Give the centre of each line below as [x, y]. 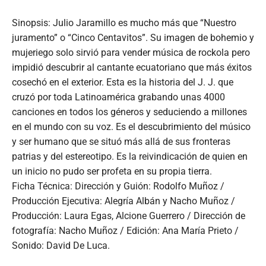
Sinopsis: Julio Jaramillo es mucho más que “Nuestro [124, 23]
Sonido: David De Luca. [61, 245]
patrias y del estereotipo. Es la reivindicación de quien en [130, 156]
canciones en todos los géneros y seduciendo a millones [129, 112]
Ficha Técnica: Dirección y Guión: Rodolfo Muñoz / [118, 186]
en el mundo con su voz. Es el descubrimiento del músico [131, 126]
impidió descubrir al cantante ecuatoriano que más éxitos [132, 67]
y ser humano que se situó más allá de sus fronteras [121, 141]
